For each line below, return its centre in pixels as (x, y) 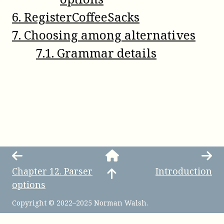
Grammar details (107, 53)
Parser (78, 171)
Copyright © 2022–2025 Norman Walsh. (80, 203)
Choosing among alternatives (110, 35)
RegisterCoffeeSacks (82, 17)
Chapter (31, 171)
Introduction (184, 171)
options (29, 184)
